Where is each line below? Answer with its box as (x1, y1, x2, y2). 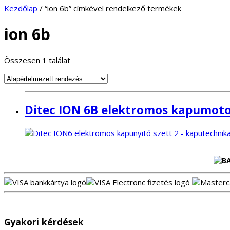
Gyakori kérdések (4, 215, 84, 228)
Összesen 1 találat (4, 55, 70, 66)
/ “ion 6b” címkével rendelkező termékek (37, 3, 181, 13)
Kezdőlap (4, 3, 37, 13)
